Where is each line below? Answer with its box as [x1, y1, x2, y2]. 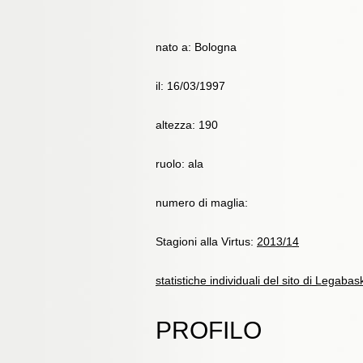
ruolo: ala [156, 157, 203, 170]
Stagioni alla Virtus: [156, 235, 257, 248]
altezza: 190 [156, 118, 218, 131]
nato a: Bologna [156, 41, 237, 53]
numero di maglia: [156, 196, 248, 209]
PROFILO [156, 317, 262, 344]
